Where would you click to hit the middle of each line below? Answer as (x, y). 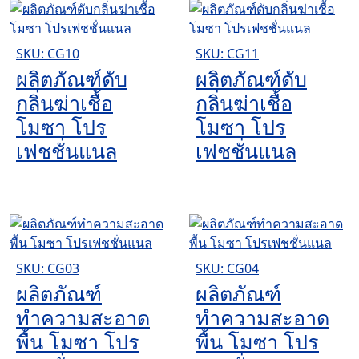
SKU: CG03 (48, 268)
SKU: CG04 (227, 268)
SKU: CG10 (48, 53)
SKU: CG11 (227, 53)
